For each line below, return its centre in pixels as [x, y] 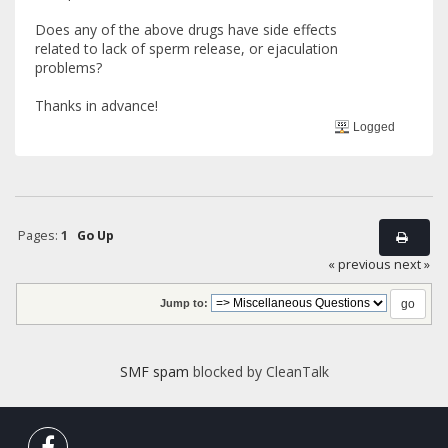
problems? [68, 68]
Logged [373, 126]
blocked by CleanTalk [258, 372]
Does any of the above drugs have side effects [186, 30]
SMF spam [154, 372]
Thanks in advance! [96, 106]
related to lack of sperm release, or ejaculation [186, 49]
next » [412, 265]
